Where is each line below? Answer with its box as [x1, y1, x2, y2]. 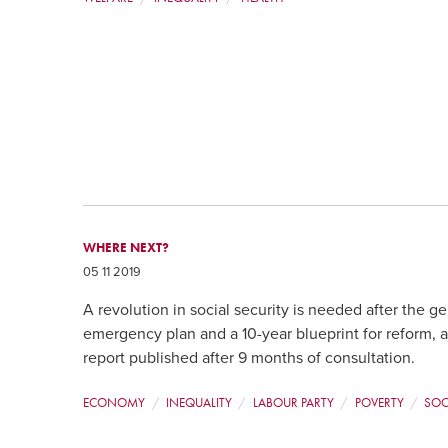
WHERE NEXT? [83, 238, 170, 256]
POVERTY [354, 394, 404, 412]
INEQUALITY [165, 394, 232, 412]
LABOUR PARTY [252, 394, 334, 412]
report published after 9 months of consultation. [83, 348, 416, 369]
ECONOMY [83, 394, 146, 412]
